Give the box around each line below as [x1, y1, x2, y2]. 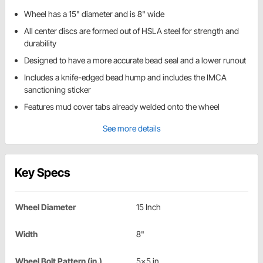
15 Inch [136, 202, 161, 213]
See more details [102, 123, 161, 134]
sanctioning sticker [24, 85, 91, 95]
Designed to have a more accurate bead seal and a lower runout [24, 55, 246, 66]
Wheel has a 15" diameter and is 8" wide [24, 9, 164, 19]
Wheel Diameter [15, 202, 76, 213]
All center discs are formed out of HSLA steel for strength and [24, 26, 239, 36]
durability [24, 38, 56, 49]
